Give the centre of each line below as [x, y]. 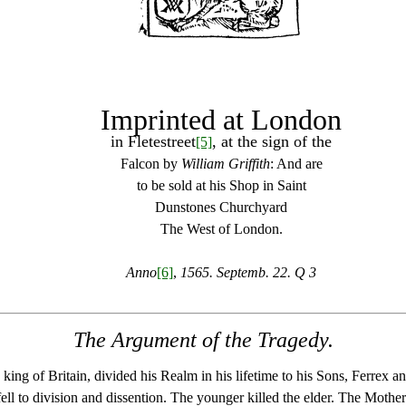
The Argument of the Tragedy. [203, 340]
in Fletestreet [153, 141]
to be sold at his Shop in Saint [221, 185]
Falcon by [150, 164]
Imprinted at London [221, 120]
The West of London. [221, 229]
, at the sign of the [272, 141]
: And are [296, 164]
